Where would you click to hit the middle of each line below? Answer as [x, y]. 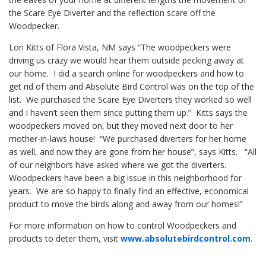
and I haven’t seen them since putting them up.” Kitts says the [128, 113]
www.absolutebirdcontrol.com [186, 239]
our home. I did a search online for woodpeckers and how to [126, 74]
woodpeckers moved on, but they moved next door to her [121, 126]
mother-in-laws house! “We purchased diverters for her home [128, 139]
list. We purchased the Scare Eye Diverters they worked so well [130, 100]
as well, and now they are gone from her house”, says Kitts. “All [133, 152]
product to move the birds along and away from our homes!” [126, 204]
